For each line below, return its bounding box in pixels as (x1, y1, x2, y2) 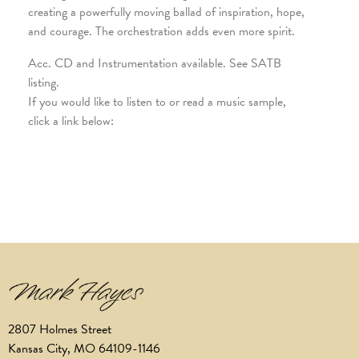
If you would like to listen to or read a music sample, (28, 92, 286, 112)
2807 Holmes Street (8, 319, 111, 339)
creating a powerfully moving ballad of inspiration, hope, (28, 2, 305, 22)
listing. (28, 73, 59, 93)
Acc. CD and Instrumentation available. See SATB (28, 54, 281, 74)
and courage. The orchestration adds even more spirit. (28, 22, 295, 42)
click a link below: (28, 111, 114, 131)
